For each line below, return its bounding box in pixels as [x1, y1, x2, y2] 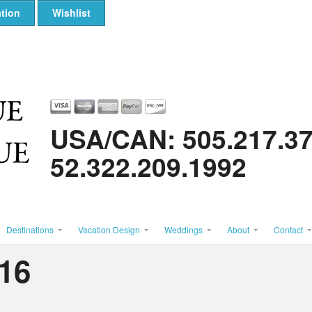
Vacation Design [77, 224, 140, 235]
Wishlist [52, 6, 91, 19]
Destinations [6, 224, 54, 235]
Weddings [164, 224, 203, 235]
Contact [273, 224, 303, 235]
